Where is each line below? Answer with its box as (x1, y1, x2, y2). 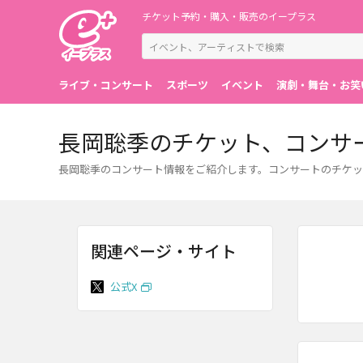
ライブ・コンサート (58, 77, 153, 92)
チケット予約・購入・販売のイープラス (142, 9, 316, 23)
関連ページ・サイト (91, 239, 237, 263)
